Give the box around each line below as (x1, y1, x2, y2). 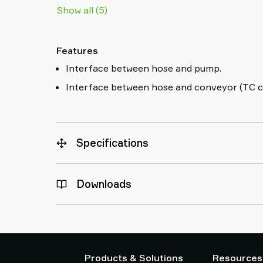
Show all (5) (56, 4, 107, 16)
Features (56, 45, 98, 56)
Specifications (76, 136, 149, 149)
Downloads (76, 177, 131, 190)
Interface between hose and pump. (66, 62, 221, 74)
